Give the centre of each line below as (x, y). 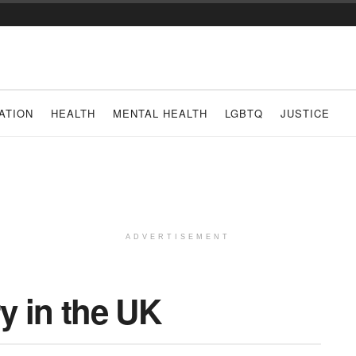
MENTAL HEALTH (160, 113)
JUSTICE (305, 113)
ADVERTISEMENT (178, 237)
